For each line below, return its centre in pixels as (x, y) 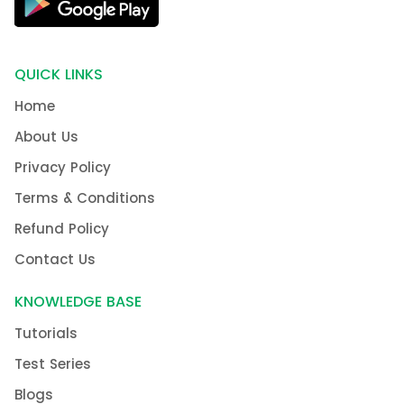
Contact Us (55, 259)
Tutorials (46, 333)
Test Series (53, 363)
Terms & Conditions (85, 197)
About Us (46, 136)
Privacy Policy (63, 167)
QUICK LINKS (59, 74)
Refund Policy (62, 228)
